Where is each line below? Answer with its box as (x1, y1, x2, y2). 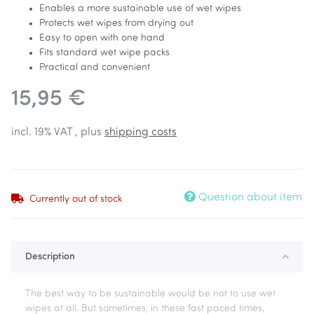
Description (25, 252, 75, 262)
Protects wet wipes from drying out (39, 18, 193, 29)
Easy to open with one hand (39, 33, 165, 43)
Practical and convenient (39, 62, 150, 73)
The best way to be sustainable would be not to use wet (25, 289, 275, 299)
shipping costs (104, 127, 177, 138)
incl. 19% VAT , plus (11, 127, 104, 138)
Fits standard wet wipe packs (39, 48, 170, 58)
